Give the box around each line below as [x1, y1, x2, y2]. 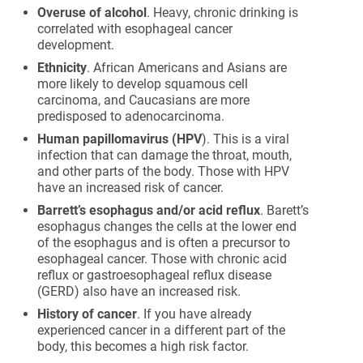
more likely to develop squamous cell [37, 76, 249, 92]
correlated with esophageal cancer [37, 21, 233, 36]
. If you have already [137, 306, 253, 322]
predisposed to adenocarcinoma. [37, 109, 225, 124]
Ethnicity [37, 60, 88, 75]
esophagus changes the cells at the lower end [37, 219, 297, 234]
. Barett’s [260, 203, 310, 218]
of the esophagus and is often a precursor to [37, 235, 291, 250]
